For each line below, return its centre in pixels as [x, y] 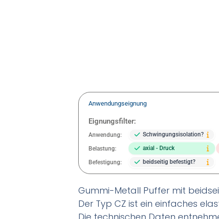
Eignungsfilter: [112, 121]
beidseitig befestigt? [169, 162]
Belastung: [102, 148]
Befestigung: [105, 162]
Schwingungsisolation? [173, 135]
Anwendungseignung [118, 103]
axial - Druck [159, 148]
